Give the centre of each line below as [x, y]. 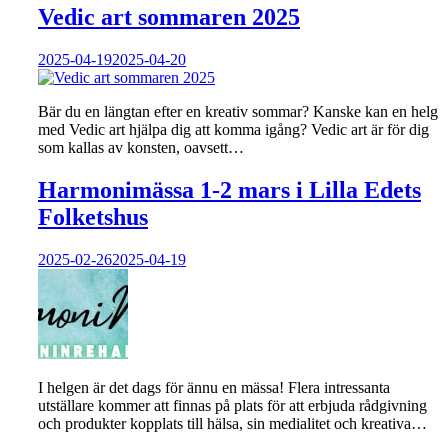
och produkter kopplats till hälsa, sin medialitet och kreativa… [232, 423]
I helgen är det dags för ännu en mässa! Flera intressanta [214, 387]
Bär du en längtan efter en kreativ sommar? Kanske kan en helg [238, 112]
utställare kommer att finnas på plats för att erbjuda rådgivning [232, 405]
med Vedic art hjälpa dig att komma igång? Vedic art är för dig [233, 130]
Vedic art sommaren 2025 [169, 17]
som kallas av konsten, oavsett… [141, 148]
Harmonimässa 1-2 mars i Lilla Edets [229, 190]
